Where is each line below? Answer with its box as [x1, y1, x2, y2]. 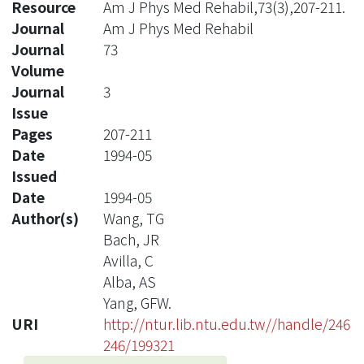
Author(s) [11, 207, 79, 228]
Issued [11, 165, 57, 186]
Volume [11, 59, 64, 80]
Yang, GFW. [102, 292, 171, 313]
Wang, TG [102, 207, 164, 228]
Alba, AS [102, 271, 156, 292]
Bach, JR [102, 228, 159, 249]
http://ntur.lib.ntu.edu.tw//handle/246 [102, 313, 350, 334]
